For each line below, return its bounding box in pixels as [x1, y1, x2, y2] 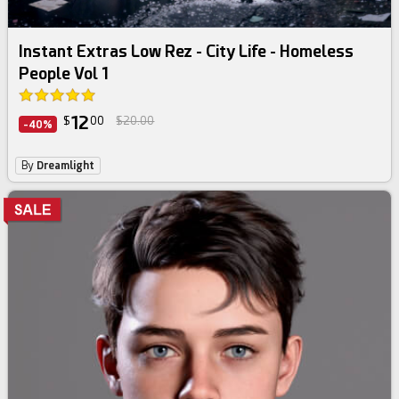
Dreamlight [37, 159, 95, 173]
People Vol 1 [19, 64, 109, 84]
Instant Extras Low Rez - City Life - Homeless [19, 42, 354, 61]
